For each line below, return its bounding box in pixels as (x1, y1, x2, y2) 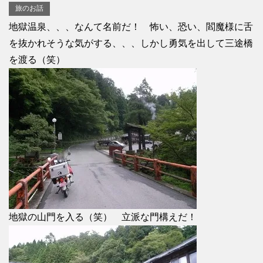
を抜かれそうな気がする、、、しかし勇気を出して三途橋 (9, 38, 253, 48)
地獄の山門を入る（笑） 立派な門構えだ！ (9, 211, 197, 222)
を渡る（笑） (9, 54, 65, 65)
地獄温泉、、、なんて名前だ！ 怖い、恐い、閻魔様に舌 (9, 21, 253, 32)
